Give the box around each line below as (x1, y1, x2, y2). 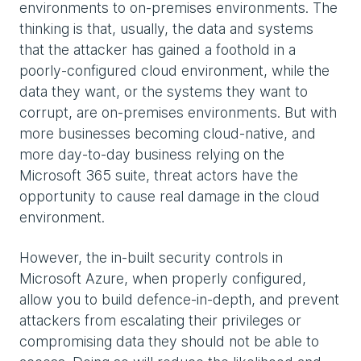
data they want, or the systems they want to (19, 82, 308, 100)
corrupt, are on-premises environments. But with (19, 103, 337, 121)
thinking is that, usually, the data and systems (19, 19, 313, 37)
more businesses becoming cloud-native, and (19, 124, 316, 142)
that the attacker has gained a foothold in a (19, 40, 296, 58)
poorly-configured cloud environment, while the (19, 61, 330, 79)
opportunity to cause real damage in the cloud (19, 187, 320, 205)
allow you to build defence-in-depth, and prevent (19, 290, 339, 308)
